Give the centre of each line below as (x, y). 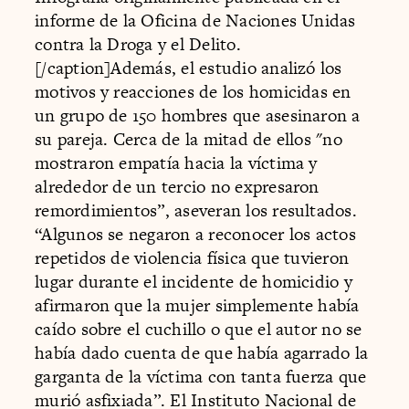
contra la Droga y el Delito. (138, 45)
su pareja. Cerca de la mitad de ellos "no (189, 140)
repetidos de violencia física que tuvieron (192, 258)
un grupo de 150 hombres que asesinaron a (198, 116)
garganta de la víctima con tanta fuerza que (201, 377)
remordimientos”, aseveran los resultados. (196, 211)
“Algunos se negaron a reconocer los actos (195, 235)
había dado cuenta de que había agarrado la (202, 353)
